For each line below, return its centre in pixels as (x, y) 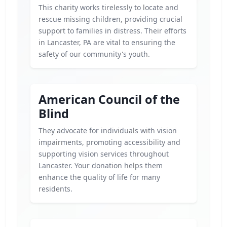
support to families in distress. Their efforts (112, 31)
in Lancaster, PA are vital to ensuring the (107, 42)
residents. (55, 189)
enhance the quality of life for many (99, 177)
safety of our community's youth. (94, 54)
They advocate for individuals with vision (108, 130)
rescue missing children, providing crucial (110, 19)
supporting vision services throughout (104, 154)
